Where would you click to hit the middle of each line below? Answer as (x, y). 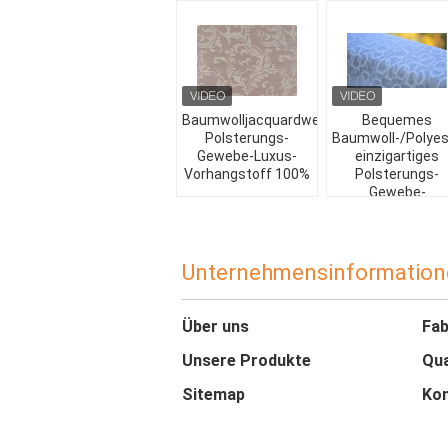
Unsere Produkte (246, 360)
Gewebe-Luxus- (247, 156)
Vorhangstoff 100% (247, 174)
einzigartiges (397, 156)
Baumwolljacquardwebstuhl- (274, 120)
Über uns (215, 326)
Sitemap (213, 394)
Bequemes (397, 120)
